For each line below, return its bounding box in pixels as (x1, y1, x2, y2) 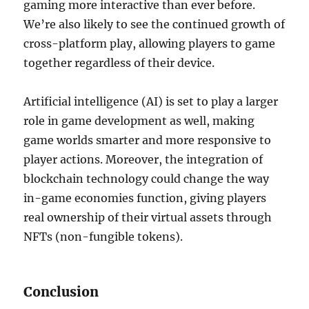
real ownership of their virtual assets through (23, 210, 272, 224)
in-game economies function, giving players (23, 191, 267, 205)
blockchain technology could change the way (23, 172, 270, 186)
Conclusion (23, 283, 99, 300)
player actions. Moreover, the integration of (23, 152, 263, 166)
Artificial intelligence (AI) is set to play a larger (23, 94, 279, 108)
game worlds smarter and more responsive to (23, 133, 272, 147)
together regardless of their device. (23, 56, 215, 70)
